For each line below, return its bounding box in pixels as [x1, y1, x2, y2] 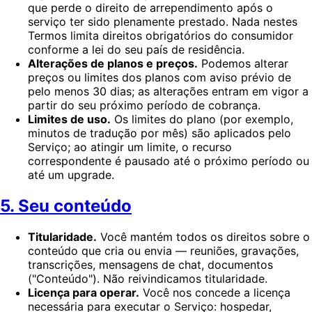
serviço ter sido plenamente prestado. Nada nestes [28, 15, 297, 29]
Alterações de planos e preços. [28, 56, 198, 71]
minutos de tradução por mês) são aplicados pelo [28, 126, 291, 141]
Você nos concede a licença [139, 285, 290, 299]
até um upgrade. [28, 168, 114, 182]
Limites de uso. [28, 112, 111, 127]
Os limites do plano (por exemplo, [111, 112, 293, 127]
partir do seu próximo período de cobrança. [28, 98, 260, 113]
